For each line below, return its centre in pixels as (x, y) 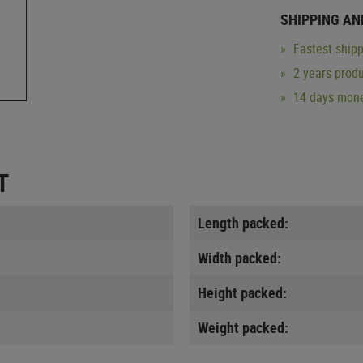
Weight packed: (243, 327)
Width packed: (239, 257)
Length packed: (243, 222)
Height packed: (242, 292)
